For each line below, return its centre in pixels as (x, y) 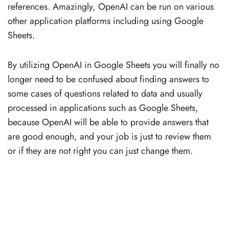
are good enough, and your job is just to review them (109, 136)
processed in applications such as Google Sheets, (103, 108)
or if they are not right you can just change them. (100, 151)
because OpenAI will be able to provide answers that (108, 122)
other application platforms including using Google (106, 21)
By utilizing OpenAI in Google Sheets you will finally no (113, 65)
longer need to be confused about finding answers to (108, 79)
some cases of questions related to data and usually (105, 93)
